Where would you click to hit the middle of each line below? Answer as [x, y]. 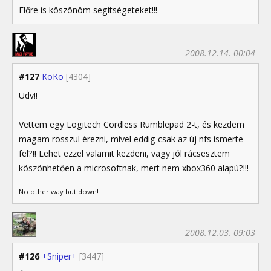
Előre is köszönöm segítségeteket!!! [88, 10]
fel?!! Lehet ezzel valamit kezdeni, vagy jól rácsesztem [124, 154]
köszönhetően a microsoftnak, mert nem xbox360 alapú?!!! [134, 168]
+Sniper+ [59, 256]
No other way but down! [59, 192]
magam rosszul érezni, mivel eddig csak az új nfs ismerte [131, 139]
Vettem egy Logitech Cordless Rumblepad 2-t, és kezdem [132, 125]
